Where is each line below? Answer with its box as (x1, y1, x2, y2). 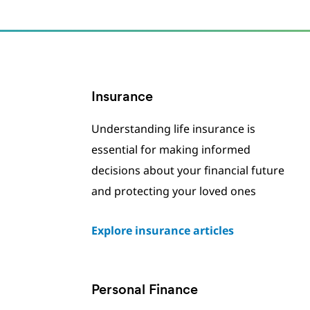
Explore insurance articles (91, 223, 234, 238)
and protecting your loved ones (91, 183, 256, 199)
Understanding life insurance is (91, 121, 255, 136)
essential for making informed (91, 142, 250, 157)
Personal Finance (91, 284, 198, 298)
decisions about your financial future (91, 163, 284, 178)
